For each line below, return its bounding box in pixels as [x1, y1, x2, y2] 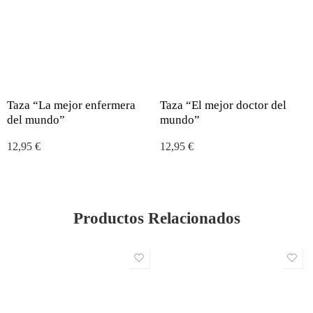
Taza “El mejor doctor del [160, 98, 286, 112]
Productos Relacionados [73, 208, 240, 227]
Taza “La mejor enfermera [7, 98, 136, 112]
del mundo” [7, 112, 65, 126]
